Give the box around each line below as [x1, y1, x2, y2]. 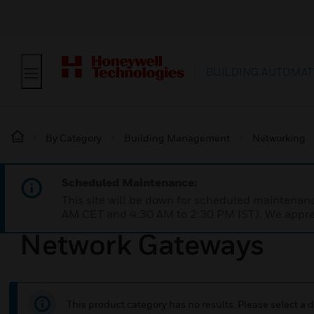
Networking [252, 132, 306, 144]
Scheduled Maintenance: [62, 175, 197, 189]
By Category [46, 132, 102, 144]
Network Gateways [20, 227, 265, 261]
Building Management [124, 132, 230, 144]
